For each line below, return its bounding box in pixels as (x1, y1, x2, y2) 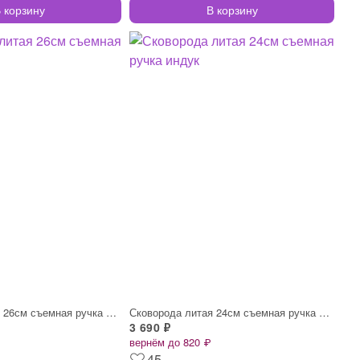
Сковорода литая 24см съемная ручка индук (319, 304, 329, 320)
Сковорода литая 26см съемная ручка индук (106, 304, 117, 320)
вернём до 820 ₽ (129, 333, 211, 350)
